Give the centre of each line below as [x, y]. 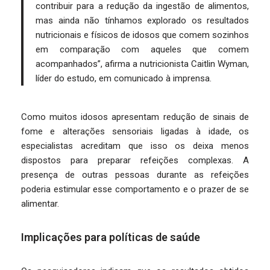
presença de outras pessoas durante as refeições [135, 175]
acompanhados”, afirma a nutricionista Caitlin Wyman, [142, 64]
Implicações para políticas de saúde [111, 237]
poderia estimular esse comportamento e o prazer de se [135, 189]
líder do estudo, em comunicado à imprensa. [124, 78]
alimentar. [40, 204]
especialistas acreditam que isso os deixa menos [135, 146]
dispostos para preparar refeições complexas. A [135, 160]
